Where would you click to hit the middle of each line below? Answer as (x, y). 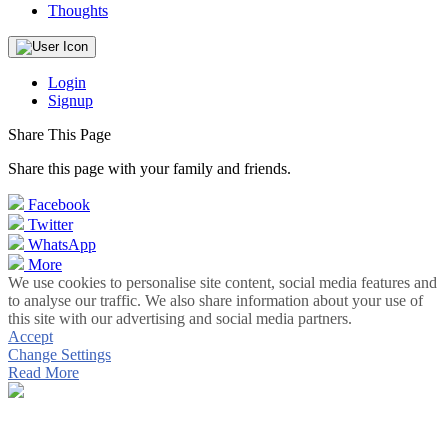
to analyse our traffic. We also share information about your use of (215, 300)
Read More (43, 372)
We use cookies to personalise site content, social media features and (222, 282)
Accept (30, 336)
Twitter (50, 224)
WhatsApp (62, 244)
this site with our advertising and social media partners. (180, 318)
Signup (70, 100)
